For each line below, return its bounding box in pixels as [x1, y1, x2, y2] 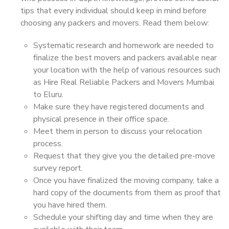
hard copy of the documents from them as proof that [33, 187, 221, 198]
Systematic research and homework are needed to [33, 40, 214, 51]
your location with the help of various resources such [33, 64, 220, 76]
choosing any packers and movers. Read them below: [20, 17, 209, 29]
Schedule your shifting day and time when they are [33, 212, 213, 223]
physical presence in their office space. [33, 113, 169, 125]
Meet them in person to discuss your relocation [33, 126, 202, 137]
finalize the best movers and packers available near [33, 52, 217, 63]
